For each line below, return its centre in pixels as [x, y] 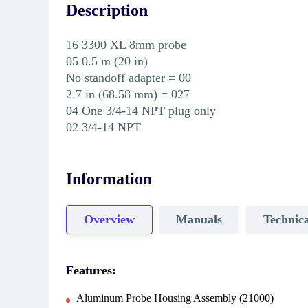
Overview [109, 220]
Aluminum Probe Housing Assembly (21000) [175, 298]
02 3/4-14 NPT [103, 127]
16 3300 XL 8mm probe [126, 44]
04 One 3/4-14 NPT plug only [141, 110]
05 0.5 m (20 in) [107, 61]
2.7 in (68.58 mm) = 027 [128, 94]
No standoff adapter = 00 [129, 77]
